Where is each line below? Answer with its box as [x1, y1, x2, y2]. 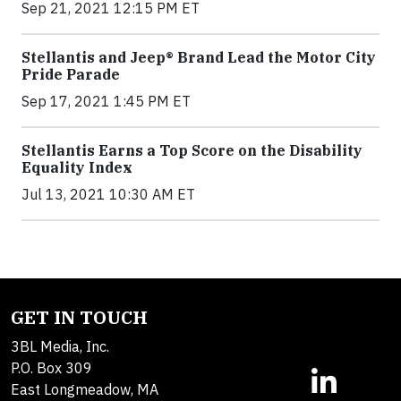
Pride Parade [21, 64, 120, 83]
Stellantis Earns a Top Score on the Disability [21, 141, 363, 159]
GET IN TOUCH [11, 304, 148, 329]
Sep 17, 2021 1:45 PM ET [21, 91, 191, 110]
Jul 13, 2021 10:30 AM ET [21, 184, 195, 203]
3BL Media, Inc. [11, 337, 109, 355]
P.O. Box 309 [11, 358, 92, 377]
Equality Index [21, 158, 132, 176]
